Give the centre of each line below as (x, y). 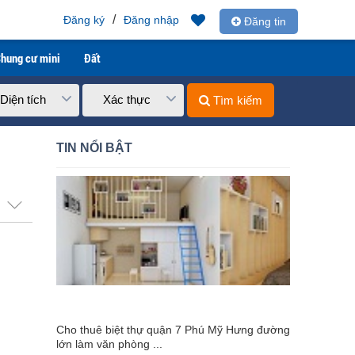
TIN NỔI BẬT (94, 148)
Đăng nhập (151, 20)
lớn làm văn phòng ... (109, 344)
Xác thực (127, 99)
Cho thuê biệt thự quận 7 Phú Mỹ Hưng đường (173, 330)
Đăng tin (263, 21)
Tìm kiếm (236, 100)
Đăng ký (84, 20)
